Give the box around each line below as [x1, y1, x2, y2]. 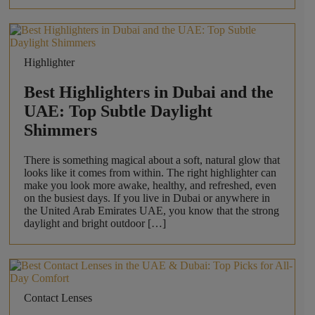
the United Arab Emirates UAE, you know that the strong [23, 205, 279, 217]
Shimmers [23, 121, 97, 140]
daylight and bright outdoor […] [23, 217, 166, 230]
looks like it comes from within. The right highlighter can [23, 167, 276, 179]
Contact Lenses [23, 292, 92, 304]
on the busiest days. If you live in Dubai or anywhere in [23, 192, 270, 205]
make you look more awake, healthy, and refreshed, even [23, 179, 276, 192]
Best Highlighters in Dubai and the [23, 83, 274, 102]
